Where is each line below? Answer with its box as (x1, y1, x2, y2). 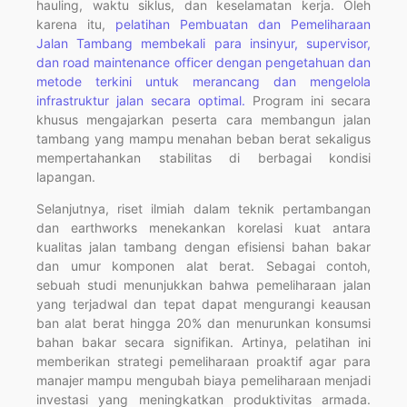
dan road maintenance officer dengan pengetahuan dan (36, 54, 371, 70)
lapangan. (36, 168, 95, 184)
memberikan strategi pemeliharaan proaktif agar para (36, 353, 371, 370)
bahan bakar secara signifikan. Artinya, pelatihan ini (36, 334, 371, 351)
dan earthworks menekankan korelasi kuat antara (36, 220, 371, 236)
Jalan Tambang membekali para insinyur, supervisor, (36, 35, 371, 51)
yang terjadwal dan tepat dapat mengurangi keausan (36, 296, 371, 313)
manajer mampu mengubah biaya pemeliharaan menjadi (36, 372, 371, 389)
